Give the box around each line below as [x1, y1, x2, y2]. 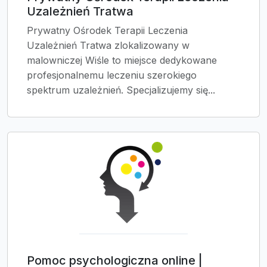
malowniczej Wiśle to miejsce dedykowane [27, 54, 217, 66]
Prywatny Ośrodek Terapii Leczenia [27, 24, 188, 36]
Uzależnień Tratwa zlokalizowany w [27, 39, 190, 51]
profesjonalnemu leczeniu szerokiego [27, 69, 197, 81]
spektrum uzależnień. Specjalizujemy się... [27, 84, 215, 96]
